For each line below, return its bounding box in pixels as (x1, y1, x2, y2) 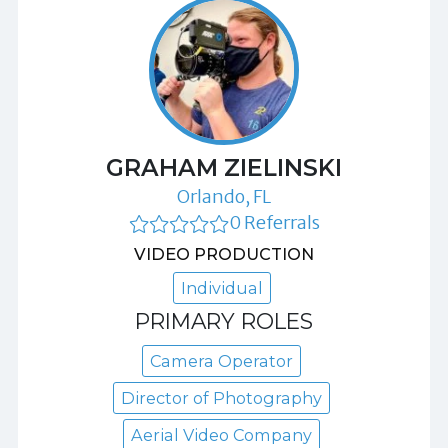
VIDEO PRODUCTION (134, 244, 314, 265)
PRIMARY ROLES (135, 308, 313, 335)
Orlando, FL (177, 185, 271, 208)
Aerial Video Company (131, 424, 312, 445)
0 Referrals (228, 211, 320, 234)
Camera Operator (150, 350, 293, 371)
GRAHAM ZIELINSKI (106, 153, 342, 182)
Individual (180, 278, 263, 299)
